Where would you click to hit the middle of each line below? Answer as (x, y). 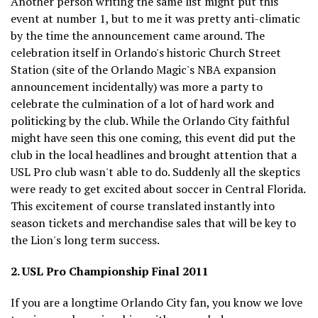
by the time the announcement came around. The (138, 35)
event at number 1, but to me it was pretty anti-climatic (155, 18)
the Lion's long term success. (85, 240)
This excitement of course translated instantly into (143, 205)
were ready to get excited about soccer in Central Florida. (158, 188)
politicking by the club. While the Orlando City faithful (150, 120)
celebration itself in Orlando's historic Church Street (146, 52)
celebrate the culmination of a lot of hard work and (142, 103)
